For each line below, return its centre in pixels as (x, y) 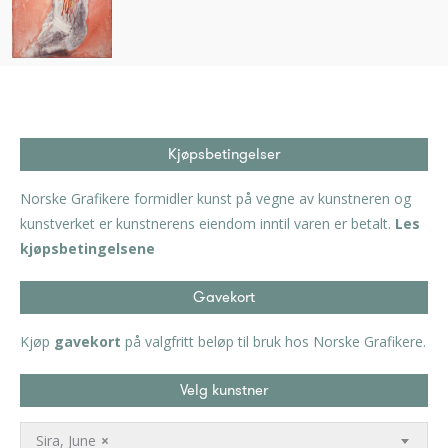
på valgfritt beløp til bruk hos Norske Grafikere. (273, 341)
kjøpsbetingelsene (87, 248)
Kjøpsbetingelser (224, 153)
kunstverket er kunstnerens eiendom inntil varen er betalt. (207, 223)
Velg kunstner (224, 389)
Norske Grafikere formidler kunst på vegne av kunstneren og (215, 198)
